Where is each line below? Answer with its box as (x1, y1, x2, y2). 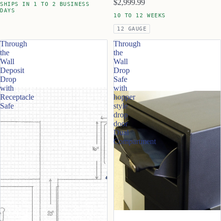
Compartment (113, 137, 156, 146)
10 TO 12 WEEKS (113, 12, 166, 19)
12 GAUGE (117, 25, 147, 32)
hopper (113, 92, 135, 101)
